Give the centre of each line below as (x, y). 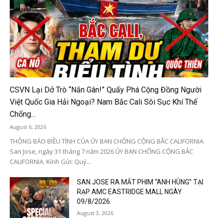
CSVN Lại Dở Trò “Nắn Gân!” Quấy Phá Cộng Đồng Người (106, 90)
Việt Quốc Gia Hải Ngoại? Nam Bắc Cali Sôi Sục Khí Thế (103, 102)
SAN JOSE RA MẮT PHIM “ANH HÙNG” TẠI (140, 182)
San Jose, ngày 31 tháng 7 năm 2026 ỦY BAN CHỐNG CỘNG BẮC (101, 151)
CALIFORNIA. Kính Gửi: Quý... (50, 161)
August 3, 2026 (95, 213)
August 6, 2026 (28, 127)
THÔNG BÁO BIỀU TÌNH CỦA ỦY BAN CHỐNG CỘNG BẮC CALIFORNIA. (107, 141)
